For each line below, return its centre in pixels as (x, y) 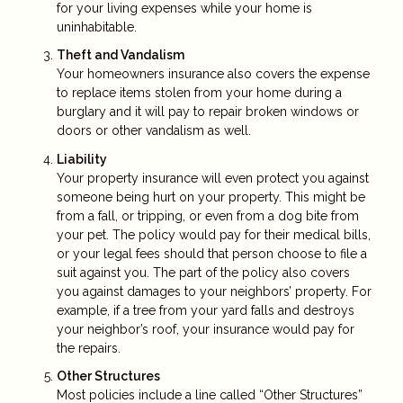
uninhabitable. (97, 27)
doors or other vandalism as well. (154, 131)
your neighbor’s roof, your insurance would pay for (206, 329)
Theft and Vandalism (121, 55)
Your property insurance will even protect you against (213, 178)
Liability (82, 159)
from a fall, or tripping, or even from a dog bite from (208, 215)
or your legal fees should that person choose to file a (212, 253)
